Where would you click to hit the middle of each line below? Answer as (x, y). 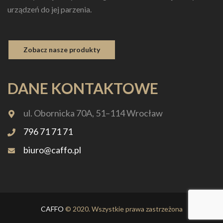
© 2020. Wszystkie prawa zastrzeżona (123, 209)
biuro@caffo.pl (52, 150)
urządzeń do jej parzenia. (50, 9)
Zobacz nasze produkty (62, 49)
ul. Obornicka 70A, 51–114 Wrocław (93, 113)
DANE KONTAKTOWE (83, 88)
